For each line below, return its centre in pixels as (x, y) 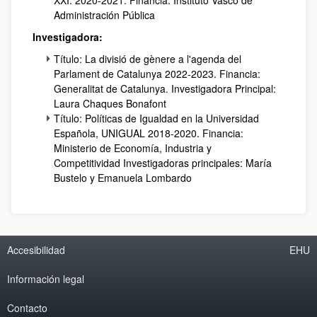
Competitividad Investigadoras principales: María (163, 162)
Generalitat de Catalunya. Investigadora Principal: (165, 88)
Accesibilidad (36, 249)
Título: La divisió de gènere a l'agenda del (148, 58)
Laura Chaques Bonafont (110, 103)
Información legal (46, 278)
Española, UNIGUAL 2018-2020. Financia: (149, 133)
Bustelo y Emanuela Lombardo (123, 177)
